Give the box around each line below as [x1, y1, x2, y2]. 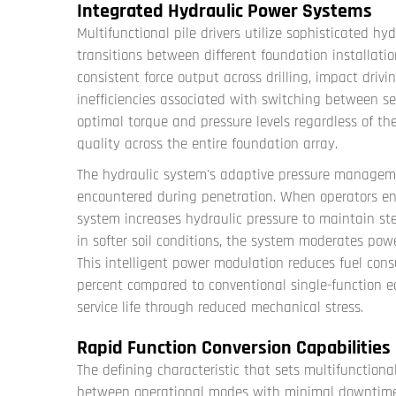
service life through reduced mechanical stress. [77, 298, 363, 318]
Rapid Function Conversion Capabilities [77, 336, 391, 362]
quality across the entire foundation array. [77, 134, 338, 155]
